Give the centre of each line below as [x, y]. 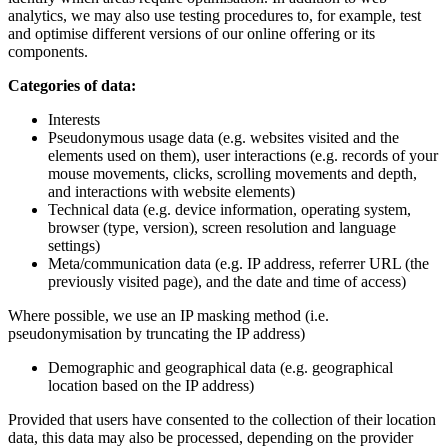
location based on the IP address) [151, 385]
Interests [74, 119]
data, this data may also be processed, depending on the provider [210, 437]
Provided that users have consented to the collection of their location [222, 419]
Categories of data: [72, 85]
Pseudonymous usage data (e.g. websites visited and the [223, 137]
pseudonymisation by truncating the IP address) [156, 333]
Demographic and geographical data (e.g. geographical [220, 367]
